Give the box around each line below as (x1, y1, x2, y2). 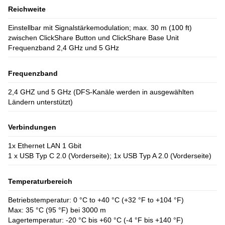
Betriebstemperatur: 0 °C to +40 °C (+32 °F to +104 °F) (8, 196, 184, 204)
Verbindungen (8, 123, 56, 132)
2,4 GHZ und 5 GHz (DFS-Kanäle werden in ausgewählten (8, 87, 194, 96)
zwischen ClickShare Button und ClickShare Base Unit (8, 33, 179, 42)
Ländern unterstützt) (8, 97, 73, 106)
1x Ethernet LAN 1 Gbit (8, 142, 81, 150)
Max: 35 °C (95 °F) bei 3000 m (8, 206, 106, 214)
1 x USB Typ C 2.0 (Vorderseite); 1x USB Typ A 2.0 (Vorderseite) (8, 152, 211, 160)
